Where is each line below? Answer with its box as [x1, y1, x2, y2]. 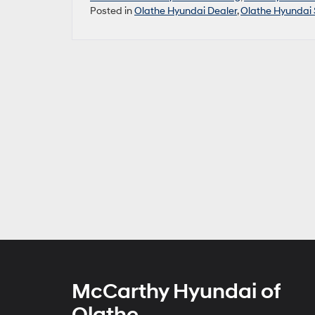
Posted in [90, 5, 134, 17]
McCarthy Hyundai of [72, 278, 281, 304]
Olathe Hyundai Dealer [134, 5, 237, 17]
